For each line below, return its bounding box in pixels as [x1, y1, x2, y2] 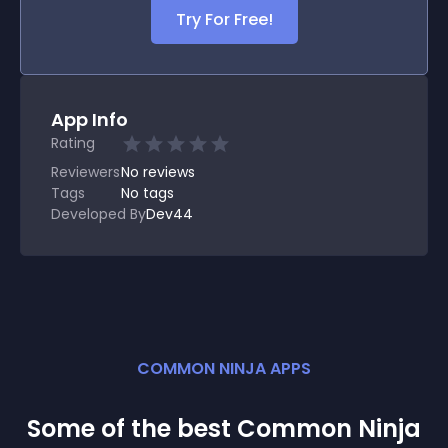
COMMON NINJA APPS [137, 357, 311, 380]
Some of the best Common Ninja [27, 412, 421, 445]
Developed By [51, 204, 146, 224]
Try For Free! [175, 8, 273, 31]
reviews [143, 162, 195, 182]
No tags [121, 183, 174, 203]
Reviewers [51, 162, 120, 182]
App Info [51, 107, 128, 132]
